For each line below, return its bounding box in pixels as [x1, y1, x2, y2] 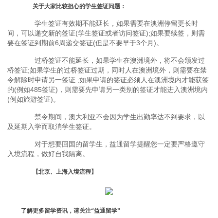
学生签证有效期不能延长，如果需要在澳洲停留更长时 [21, 19, 198, 28]
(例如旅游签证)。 [7, 95, 60, 104]
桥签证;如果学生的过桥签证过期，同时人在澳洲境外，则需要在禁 [7, 66, 207, 74]
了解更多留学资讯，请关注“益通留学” [21, 207, 120, 215]
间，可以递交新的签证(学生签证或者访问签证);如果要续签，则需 [7, 29, 205, 37]
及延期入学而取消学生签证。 [7, 123, 96, 131]
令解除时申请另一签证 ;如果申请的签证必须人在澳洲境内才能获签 [7, 76, 209, 84]
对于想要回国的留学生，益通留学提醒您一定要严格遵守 [21, 140, 205, 148]
